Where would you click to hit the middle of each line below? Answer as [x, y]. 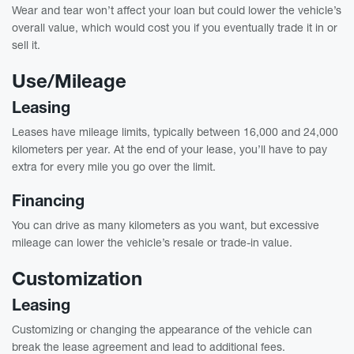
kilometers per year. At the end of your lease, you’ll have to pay [169, 149]
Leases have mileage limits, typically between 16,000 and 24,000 [175, 131]
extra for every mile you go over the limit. [114, 166]
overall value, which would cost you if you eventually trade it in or [175, 27]
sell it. [26, 44]
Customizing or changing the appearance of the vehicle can [162, 329]
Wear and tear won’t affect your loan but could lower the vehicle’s [177, 9]
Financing [48, 200]
